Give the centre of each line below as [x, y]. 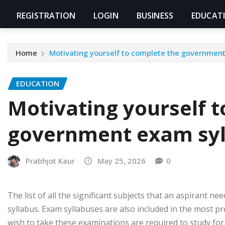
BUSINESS [155, 16]
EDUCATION [38, 84]
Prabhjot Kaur [50, 161]
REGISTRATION [46, 16]
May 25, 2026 [122, 161]
